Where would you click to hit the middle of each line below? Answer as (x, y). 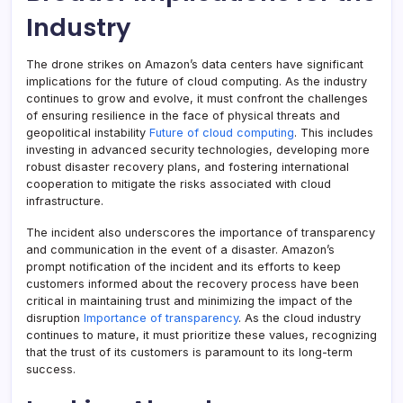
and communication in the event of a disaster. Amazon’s (180, 250)
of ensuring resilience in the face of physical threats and (183, 116)
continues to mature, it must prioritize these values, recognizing (201, 336)
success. (51, 370)
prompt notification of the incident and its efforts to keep (184, 267)
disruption (55, 318)
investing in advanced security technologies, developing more (198, 150)
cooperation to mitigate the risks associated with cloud (179, 184)
